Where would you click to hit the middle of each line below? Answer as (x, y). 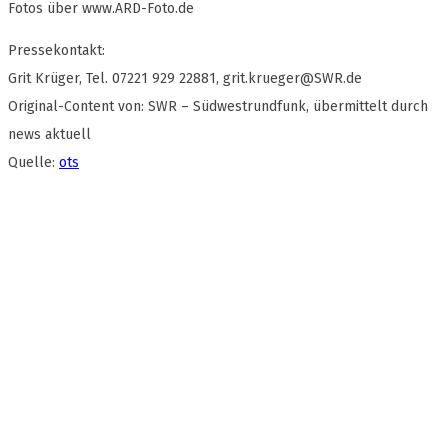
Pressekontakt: (56, 51)
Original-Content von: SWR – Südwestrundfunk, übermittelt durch (218, 107)
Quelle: (33, 163)
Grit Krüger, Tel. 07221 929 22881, (115, 79)
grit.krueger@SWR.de (292, 79)
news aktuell (49, 135)
